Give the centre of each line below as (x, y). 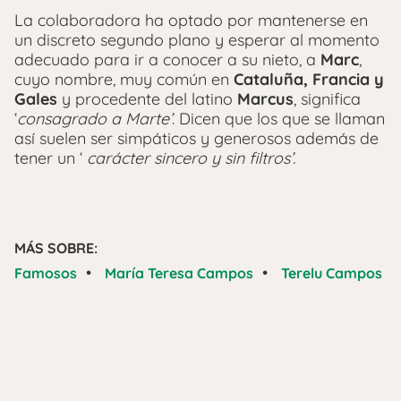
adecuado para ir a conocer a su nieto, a (167, 60)
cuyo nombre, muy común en (124, 80)
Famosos (46, 273)
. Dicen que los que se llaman (278, 119)
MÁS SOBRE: (56, 248)
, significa (327, 99)
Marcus (265, 99)
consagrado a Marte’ (94, 119)
